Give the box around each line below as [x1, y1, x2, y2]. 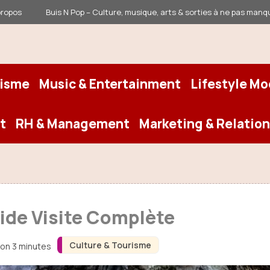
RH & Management [16, 115, 130, 132]
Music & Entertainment [39, 75, 181, 92]
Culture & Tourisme [69, 239, 151, 251]
